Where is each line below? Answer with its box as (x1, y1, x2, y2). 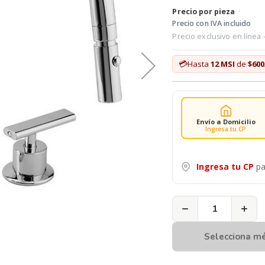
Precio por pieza (172, 7, 235, 17)
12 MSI (211, 59, 235, 69)
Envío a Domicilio (196, 117, 256, 126)
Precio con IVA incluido (172, 18, 251, 28)
